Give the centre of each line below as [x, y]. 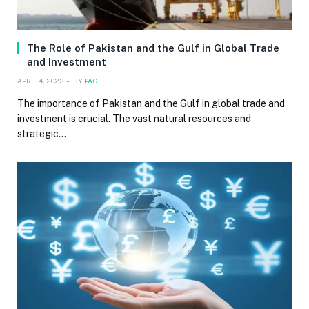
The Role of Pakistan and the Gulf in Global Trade [153, 48]
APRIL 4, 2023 [40, 80]
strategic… [42, 133]
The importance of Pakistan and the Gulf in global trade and [151, 103]
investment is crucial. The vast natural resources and [134, 118]
